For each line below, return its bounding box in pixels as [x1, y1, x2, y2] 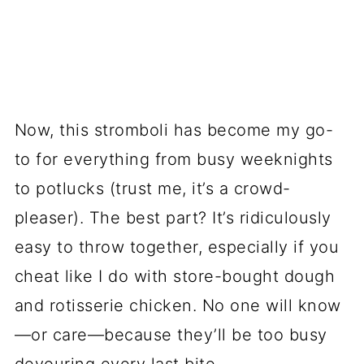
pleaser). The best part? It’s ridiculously [14, 208, 331, 227]
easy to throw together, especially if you [14, 237, 340, 257]
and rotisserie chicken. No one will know [14, 296, 341, 315]
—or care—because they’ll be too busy [14, 325, 327, 344]
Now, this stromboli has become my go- [14, 120, 334, 140]
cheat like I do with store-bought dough [14, 266, 336, 286]
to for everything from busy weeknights [14, 149, 333, 169]
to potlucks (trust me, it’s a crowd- [14, 179, 291, 198]
